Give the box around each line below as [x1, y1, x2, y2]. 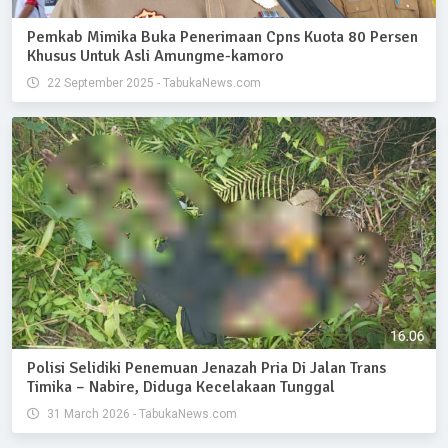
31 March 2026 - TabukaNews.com [44, 406, 237, 421]
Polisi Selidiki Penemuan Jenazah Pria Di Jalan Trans [27, 357, 386, 378]
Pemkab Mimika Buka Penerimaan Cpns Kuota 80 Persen [27, 26, 418, 47]
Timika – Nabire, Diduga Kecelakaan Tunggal [27, 376, 335, 397]
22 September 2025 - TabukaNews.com [44, 75, 261, 90]
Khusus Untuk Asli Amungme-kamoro [27, 45, 284, 66]
